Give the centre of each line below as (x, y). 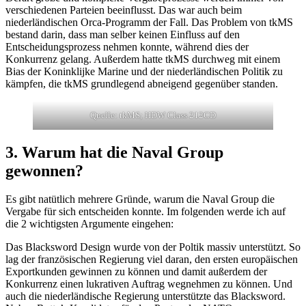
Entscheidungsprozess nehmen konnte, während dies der (127, 46)
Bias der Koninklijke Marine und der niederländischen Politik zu (144, 71)
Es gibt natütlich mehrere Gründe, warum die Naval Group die (140, 199)
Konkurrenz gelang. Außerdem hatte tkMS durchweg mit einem (143, 59)
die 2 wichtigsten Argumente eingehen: (89, 224)
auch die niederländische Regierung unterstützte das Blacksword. (145, 296)
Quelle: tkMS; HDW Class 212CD (153, 115)
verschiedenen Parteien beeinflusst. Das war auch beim (124, 10)
